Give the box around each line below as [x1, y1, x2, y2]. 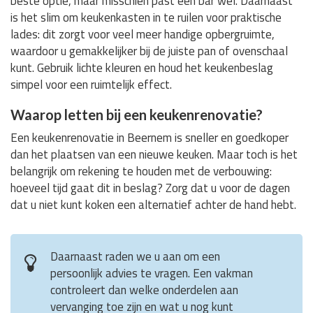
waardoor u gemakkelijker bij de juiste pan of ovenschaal [10, 41, 288, 60]
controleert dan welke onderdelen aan [50, 280, 238, 299]
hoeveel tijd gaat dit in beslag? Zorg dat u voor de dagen [10, 178, 290, 197]
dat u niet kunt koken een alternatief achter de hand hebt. [10, 195, 296, 214]
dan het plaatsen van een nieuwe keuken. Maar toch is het [10, 145, 298, 163]
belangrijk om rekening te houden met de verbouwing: [10, 161, 272, 180]
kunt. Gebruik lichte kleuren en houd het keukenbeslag [10, 58, 273, 77]
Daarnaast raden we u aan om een [50, 247, 220, 265]
